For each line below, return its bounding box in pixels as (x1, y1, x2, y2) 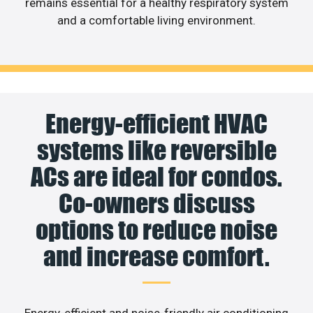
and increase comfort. (43, 240, 270, 272)
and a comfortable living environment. (57, 13, 256, 28)
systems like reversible (36, 134, 277, 166)
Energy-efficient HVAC (45, 108, 268, 139)
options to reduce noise (36, 214, 277, 245)
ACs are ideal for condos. (31, 161, 282, 192)
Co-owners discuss (58, 187, 255, 219)
